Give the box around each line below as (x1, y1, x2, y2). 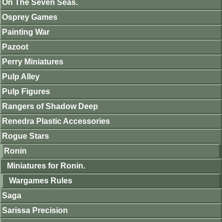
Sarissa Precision (2, 206, 68, 215)
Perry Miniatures (2, 57, 63, 66)
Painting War (2, 28, 50, 36)
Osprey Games (2, 13, 57, 21)
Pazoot (2, 43, 28, 51)
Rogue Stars (2, 132, 49, 140)
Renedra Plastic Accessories (2, 117, 110, 125)
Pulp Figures (2, 87, 50, 96)
